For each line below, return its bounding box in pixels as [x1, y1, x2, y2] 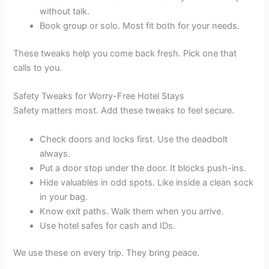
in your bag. [40, 191, 88, 202]
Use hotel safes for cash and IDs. [40, 220, 176, 231]
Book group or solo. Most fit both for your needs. [40, 20, 240, 31]
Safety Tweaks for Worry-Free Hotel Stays [13, 91, 185, 102]
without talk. [40, 5, 90, 17]
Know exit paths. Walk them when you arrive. [40, 205, 224, 217]
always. [40, 148, 71, 159]
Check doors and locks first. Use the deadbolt [40, 133, 228, 145]
